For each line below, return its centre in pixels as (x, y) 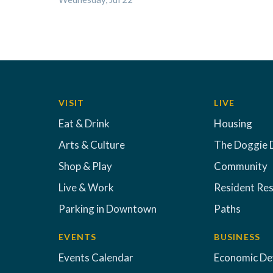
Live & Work (86, 187)
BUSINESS (237, 237)
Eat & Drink (84, 123)
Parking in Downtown (108, 209)
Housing (233, 123)
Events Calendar (96, 257)
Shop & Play (85, 166)
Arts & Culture (92, 145)
